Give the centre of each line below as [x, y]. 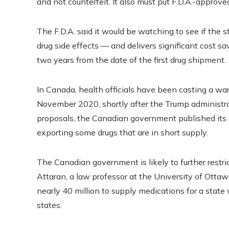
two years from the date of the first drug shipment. [131, 60]
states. [49, 205]
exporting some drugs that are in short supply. [122, 132]
